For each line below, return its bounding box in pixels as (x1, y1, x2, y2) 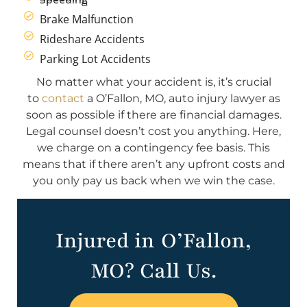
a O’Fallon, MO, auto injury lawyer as (84, 92, 280, 106)
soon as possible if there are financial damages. (25, 108, 282, 122)
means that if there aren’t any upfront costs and (22, 158, 285, 171)
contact (41, 92, 84, 106)
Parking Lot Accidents (39, 51, 151, 67)
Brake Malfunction (39, 12, 134, 27)
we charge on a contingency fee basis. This (37, 141, 270, 155)
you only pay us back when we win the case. (32, 174, 275, 188)
